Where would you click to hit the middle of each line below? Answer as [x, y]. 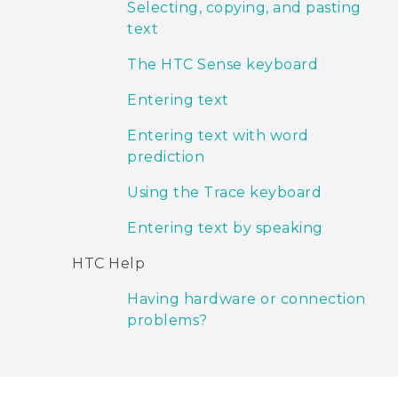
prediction [166, 157]
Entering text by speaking [225, 228]
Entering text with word [218, 136]
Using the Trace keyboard [224, 193]
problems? [167, 321]
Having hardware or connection [247, 299]
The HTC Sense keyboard [223, 65]
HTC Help [108, 264]
